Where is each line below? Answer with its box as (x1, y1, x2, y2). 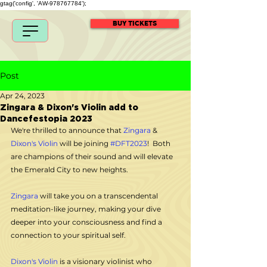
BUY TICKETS (113, 20, 157, 27)
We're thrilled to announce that (11, 126, 123, 135)
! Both (147, 139, 172, 148)
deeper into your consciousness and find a (11, 218, 164, 226)
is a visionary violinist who (58, 257, 154, 266)
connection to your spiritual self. (11, 231, 128, 240)
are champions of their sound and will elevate (11, 152, 175, 161)
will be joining (58, 139, 110, 148)
